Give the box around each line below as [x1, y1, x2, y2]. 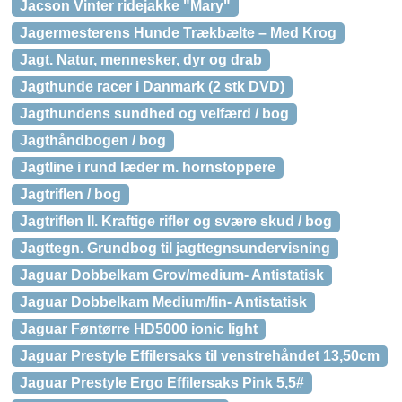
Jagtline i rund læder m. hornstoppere [20, 160, 275, 175]
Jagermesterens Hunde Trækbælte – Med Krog [20, 25, 336, 40]
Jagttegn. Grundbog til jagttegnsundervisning [20, 240, 330, 256]
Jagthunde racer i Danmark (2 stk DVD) [20, 79, 284, 94]
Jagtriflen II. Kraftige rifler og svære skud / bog [20, 214, 332, 229]
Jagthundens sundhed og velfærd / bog [20, 106, 289, 121]
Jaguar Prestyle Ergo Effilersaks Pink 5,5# [20, 375, 304, 390]
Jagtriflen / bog [20, 187, 121, 202]
